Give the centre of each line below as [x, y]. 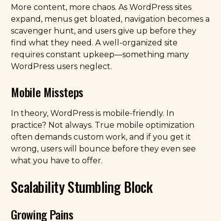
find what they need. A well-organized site [94, 43]
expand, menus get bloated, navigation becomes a [110, 19]
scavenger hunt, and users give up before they [104, 31]
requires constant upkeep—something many [100, 55]
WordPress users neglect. [62, 66]
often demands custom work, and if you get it [101, 137]
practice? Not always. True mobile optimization [103, 125]
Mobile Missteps [47, 92]
